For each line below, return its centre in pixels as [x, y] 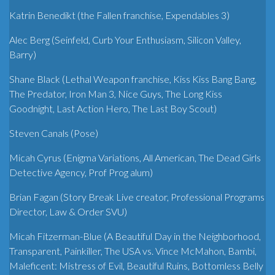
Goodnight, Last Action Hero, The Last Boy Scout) [113, 108]
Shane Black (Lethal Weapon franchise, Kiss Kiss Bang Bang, [133, 79]
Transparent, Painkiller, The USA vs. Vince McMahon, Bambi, [133, 250]
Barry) [23, 54]
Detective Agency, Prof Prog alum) [81, 172]
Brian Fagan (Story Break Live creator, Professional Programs [137, 196]
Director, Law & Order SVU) [68, 211]
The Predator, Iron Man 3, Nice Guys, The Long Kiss [116, 93]
